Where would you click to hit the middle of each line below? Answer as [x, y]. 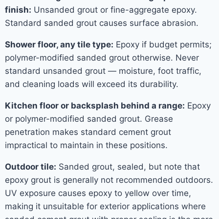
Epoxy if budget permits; [163, 44]
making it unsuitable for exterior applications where [105, 206]
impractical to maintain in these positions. [86, 145]
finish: [18, 10]
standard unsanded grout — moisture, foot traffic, [103, 71]
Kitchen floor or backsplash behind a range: [95, 106]
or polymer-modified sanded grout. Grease [89, 119]
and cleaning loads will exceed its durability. [92, 84]
